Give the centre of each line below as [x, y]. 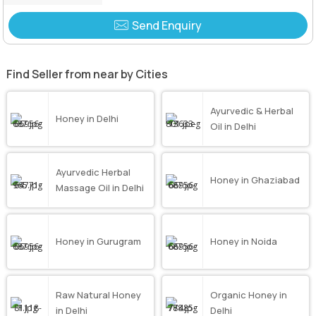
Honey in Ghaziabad [255, 180]
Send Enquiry [167, 25]
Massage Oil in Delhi [99, 188]
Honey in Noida [244, 242]
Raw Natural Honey [98, 295]
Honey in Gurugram [98, 242]
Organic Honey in [249, 295]
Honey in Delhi [87, 119]
